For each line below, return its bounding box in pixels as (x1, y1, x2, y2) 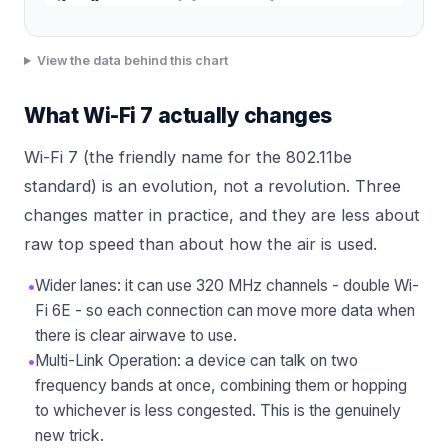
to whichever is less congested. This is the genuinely (35, 401, 401, 421)
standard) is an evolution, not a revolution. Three (24, 176, 401, 197)
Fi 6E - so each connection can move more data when (35, 301, 415, 321)
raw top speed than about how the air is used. (24, 234, 377, 255)
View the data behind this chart (37, 53, 229, 69)
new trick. (35, 426, 104, 446)
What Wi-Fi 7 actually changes (24, 103, 332, 129)
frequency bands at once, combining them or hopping (35, 376, 407, 396)
